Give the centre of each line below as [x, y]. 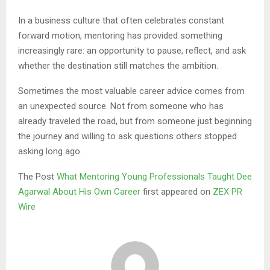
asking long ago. [50, 151]
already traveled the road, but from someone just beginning [135, 121]
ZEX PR [228, 191]
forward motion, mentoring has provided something [120, 35]
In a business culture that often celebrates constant [121, 20]
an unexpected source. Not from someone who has [121, 106]
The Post [37, 176]
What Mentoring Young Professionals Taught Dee [154, 176]
